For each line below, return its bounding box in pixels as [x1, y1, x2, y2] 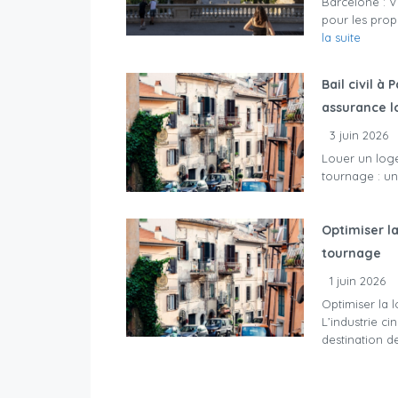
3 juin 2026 [330, 128, 388, 143]
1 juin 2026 [330, 273, 386, 288]
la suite [322, 30, 361, 45]
